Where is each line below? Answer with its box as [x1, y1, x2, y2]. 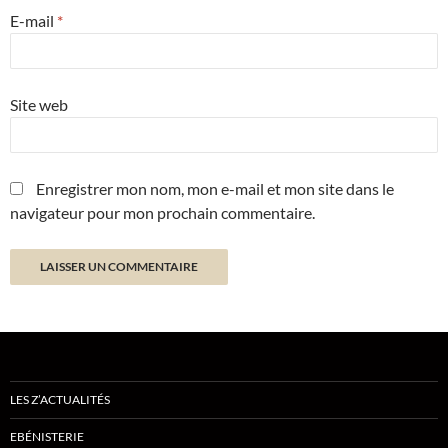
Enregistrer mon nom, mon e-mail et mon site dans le [36, 178, 394, 198]
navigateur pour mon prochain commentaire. [10, 202, 315, 222]
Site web [10, 94, 68, 114]
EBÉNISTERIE [10, 428, 84, 444]
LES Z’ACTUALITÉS [10, 391, 110, 407]
